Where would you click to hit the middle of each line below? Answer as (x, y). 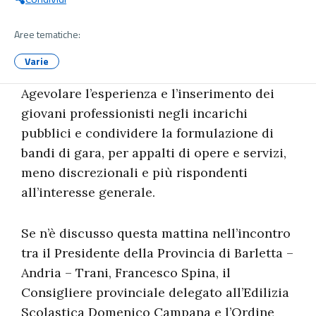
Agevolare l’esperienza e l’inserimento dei (148, 93)
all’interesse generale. (88, 192)
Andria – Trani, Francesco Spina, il (126, 273)
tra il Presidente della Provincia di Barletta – (157, 253)
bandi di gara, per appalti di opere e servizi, (154, 153)
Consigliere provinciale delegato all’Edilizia (155, 292)
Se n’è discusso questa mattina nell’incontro (156, 233)
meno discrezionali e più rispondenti (134, 172)
